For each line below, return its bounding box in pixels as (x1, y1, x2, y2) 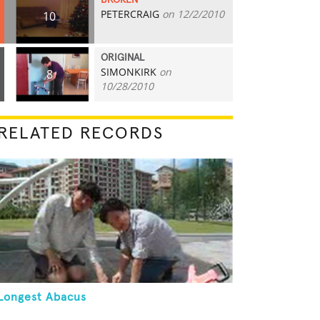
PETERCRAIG (101, 7, 159, 21)
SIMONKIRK (101, 65, 156, 79)
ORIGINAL (101, 53, 144, 63)
